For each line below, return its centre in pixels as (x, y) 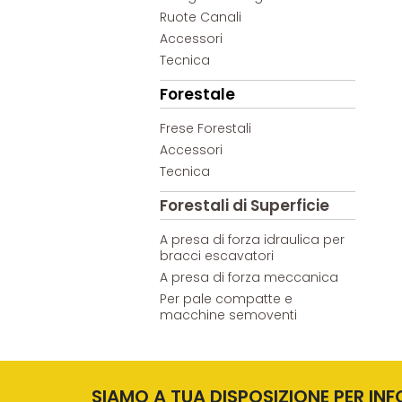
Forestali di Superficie (245, 206)
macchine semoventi (229, 315)
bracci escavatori (217, 256)
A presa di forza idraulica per (253, 240)
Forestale (198, 95)
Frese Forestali (206, 129)
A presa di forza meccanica (249, 278)
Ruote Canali (201, 17)
